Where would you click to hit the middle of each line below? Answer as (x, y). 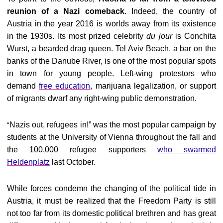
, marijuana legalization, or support (153, 86)
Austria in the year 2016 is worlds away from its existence (111, 24)
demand (23, 86)
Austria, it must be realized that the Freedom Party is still (111, 201)
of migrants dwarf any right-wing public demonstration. (102, 98)
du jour (158, 36)
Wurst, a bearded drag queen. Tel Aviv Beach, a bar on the (111, 49)
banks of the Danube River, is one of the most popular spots (111, 61)
